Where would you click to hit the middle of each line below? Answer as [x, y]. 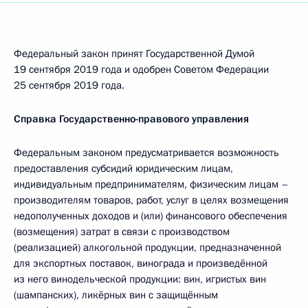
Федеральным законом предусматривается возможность [146, 153]
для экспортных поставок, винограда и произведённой [141, 263]
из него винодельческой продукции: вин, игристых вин [140, 279]
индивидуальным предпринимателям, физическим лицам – [151, 184]
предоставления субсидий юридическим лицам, [123, 168]
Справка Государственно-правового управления [131, 119]
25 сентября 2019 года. [69, 85]
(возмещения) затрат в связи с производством [122, 232]
